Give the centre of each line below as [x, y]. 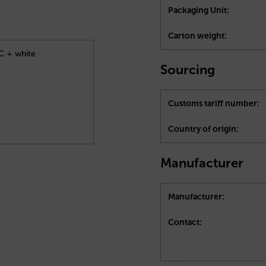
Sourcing [188, 69]
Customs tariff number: [214, 103]
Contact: [185, 222]
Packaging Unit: [199, 11]
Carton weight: [197, 36]
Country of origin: [203, 129]
